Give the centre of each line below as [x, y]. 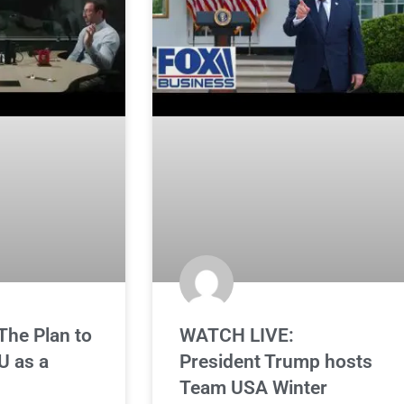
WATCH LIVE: [237, 335]
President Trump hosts [276, 361]
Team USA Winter [254, 387]
